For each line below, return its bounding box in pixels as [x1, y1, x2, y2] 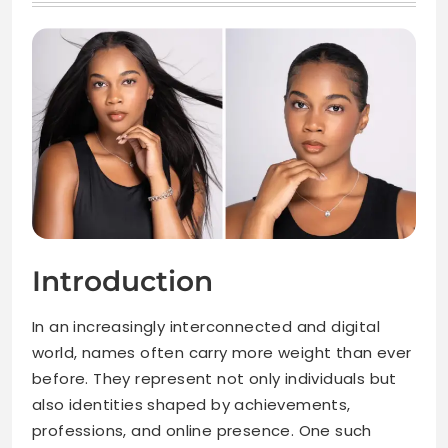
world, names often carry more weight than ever [32, 342, 412, 364]
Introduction [32, 264, 213, 299]
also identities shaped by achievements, [32, 394, 351, 416]
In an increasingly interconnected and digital [32, 316, 380, 338]
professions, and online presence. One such [32, 420, 372, 442]
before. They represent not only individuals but [32, 368, 397, 390]
